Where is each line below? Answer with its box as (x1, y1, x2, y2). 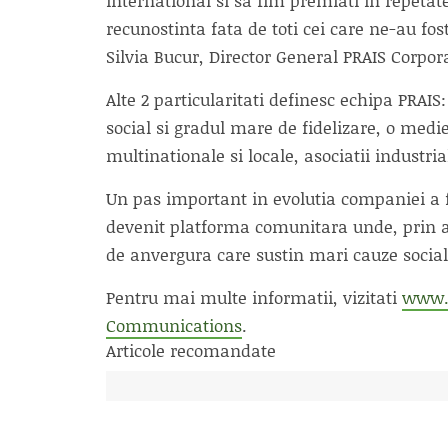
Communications (106, 313, 242, 337)
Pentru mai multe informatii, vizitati (106, 285, 402, 309)
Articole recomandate (106, 338, 276, 362)
